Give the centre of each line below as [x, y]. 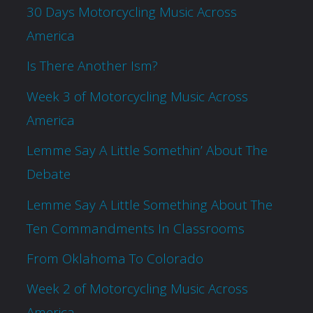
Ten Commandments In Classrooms [135, 228]
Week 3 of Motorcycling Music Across [137, 96]
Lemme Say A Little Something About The [149, 204]
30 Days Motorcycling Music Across [131, 12]
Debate [48, 174]
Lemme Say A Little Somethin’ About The [147, 151]
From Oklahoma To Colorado [115, 258]
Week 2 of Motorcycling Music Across [137, 289]
